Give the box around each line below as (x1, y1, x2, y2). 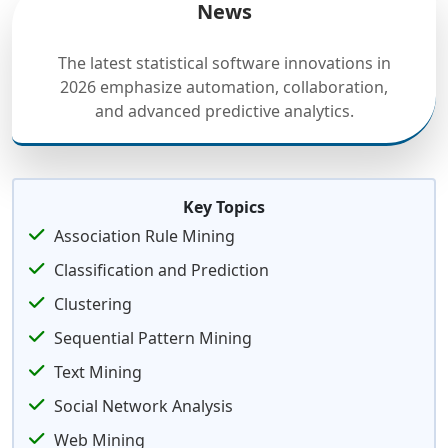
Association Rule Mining (54, 225, 235, 247)
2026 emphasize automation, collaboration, (60, 76, 388, 98)
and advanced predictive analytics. (94, 100, 354, 122)
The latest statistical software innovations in (57, 52, 391, 74)
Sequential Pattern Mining (54, 327, 252, 349)
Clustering (54, 293, 132, 315)
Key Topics (183, 196, 265, 218)
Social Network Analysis (54, 395, 233, 417)
